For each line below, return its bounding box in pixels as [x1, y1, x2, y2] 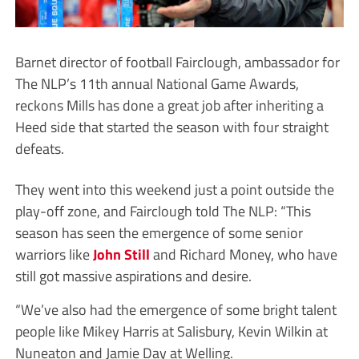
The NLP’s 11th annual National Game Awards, [14, 71, 299, 95]
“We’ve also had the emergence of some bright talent [14, 297, 337, 321]
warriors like [14, 242, 93, 265]
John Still [92, 242, 150, 265]
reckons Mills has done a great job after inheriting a [14, 93, 324, 116]
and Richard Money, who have [149, 242, 337, 265]
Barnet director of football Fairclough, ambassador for [14, 50, 340, 73]
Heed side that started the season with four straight [14, 115, 329, 138]
